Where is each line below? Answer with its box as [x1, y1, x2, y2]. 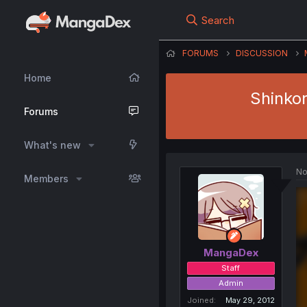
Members [24, 173, 69, 184]
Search [201, 14, 234, 27]
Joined [186, 295, 214, 305]
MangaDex [203, 245, 258, 259]
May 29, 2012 [225, 295, 275, 305]
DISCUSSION [235, 48, 288, 58]
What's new [24, 139, 81, 151]
